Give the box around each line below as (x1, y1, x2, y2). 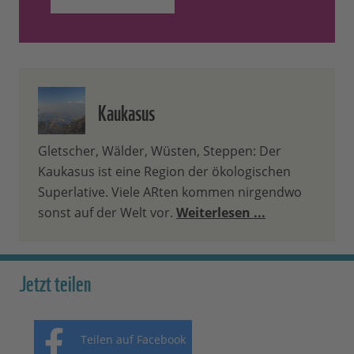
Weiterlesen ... (176, 204, 265, 222)
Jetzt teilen (19, 265, 91, 299)
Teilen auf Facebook (80, 332, 186, 348)
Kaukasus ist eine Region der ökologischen (38, 163, 291, 181)
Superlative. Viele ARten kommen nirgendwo (38, 183, 302, 201)
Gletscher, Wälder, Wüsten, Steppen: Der (38, 142, 281, 160)
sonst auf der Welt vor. (38, 204, 176, 222)
